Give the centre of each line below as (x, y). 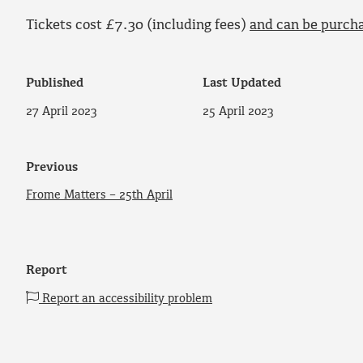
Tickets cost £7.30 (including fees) (138, 25)
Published (55, 83)
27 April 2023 (62, 111)
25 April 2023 (239, 111)
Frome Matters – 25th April (99, 196)
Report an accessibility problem (126, 299)
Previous (52, 167)
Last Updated (242, 83)
